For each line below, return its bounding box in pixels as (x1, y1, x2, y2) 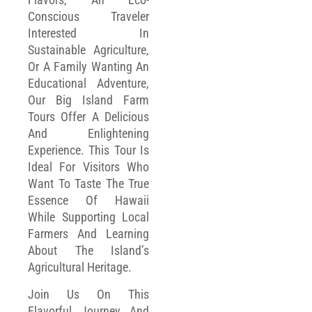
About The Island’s (28, 243, 149, 258)
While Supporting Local (28, 210, 149, 225)
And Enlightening (28, 126, 149, 141)
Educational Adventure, (28, 76, 149, 91)
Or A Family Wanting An (28, 59, 149, 75)
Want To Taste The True (28, 176, 149, 192)
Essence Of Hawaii (28, 193, 149, 208)
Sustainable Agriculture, (28, 42, 149, 58)
